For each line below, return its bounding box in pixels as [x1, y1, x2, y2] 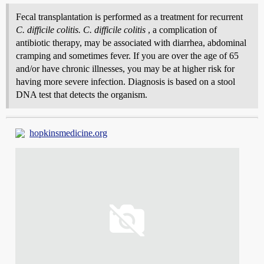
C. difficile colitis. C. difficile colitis [16, 25, 146, 35]
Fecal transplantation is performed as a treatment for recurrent [16, 12, 243, 22]
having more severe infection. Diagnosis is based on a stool [16, 77, 235, 87]
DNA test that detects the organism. [16, 90, 147, 100]
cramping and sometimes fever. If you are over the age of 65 [16, 51, 239, 61]
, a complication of [146, 25, 217, 35]
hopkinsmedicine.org [29, 128, 107, 138]
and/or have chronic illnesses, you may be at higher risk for [16, 64, 235, 74]
